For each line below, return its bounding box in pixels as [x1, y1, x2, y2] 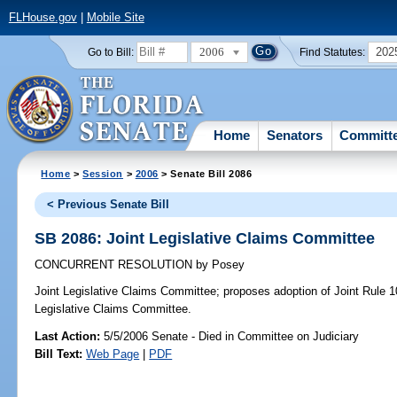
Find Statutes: [300, 46, 366, 58]
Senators [267, 127, 323, 143]
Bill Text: [35, 346, 83, 361]
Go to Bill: [87, 46, 134, 58]
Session [82, 167, 124, 179]
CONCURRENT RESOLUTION [35, 258, 197, 272]
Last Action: [35, 329, 101, 343]
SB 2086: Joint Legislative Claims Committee [35, 229, 376, 247]
